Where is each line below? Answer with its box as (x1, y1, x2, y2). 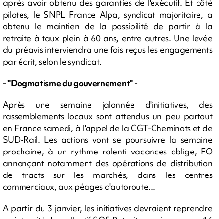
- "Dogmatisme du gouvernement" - (2, 77, 138, 88)
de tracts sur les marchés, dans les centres (2, 169, 213, 180)
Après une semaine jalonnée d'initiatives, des (2, 99, 213, 110)
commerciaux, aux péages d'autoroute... (2, 181, 155, 192)
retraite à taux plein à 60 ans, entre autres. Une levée (2, 32, 213, 44)
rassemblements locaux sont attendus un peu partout (2, 110, 213, 122)
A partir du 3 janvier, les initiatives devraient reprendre (2, 202, 213, 214)
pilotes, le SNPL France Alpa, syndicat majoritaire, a (2, 9, 213, 20)
